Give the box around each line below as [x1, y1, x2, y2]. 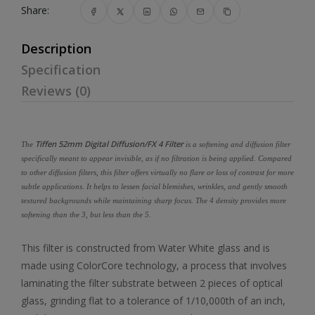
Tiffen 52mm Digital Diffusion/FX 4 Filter [35, 139, 186, 149]
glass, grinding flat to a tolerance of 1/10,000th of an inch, [21, 294, 285, 307]
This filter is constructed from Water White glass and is [21, 241, 270, 255]
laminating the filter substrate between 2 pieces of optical [21, 276, 283, 290]
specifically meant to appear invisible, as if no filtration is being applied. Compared [21, 154, 292, 162]
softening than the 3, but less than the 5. [21, 210, 151, 219]
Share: [21, 4, 49, 17]
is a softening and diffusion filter [186, 140, 290, 148]
